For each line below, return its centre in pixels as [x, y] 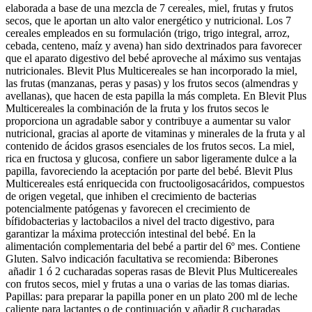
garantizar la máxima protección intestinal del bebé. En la [131, 233]
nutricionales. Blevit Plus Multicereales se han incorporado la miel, [151, 70]
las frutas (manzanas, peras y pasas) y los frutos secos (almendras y [152, 83]
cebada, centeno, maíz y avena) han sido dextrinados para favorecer [154, 45]
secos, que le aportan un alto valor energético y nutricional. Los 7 [148, 20]
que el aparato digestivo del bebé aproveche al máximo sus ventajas [153, 58]
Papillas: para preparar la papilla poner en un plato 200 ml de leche [151, 296]
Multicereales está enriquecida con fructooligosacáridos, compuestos [155, 183]
